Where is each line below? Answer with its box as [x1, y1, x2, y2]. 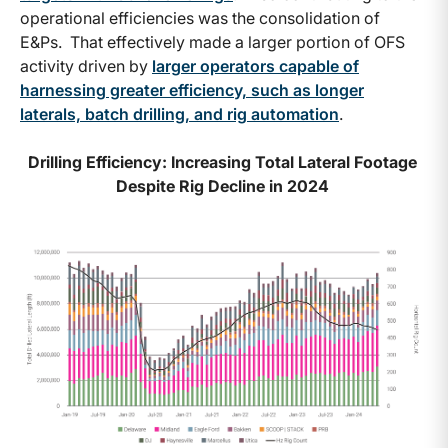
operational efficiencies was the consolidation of [20, 8, 380, 29]
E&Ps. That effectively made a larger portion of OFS [20, 32, 405, 53]
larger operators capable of [152, 56, 359, 77]
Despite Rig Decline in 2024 [115, 176, 329, 197]
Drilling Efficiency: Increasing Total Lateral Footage [27, 152, 417, 173]
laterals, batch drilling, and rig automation [20, 104, 339, 125]
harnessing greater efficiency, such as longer [20, 80, 364, 101]
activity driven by [20, 56, 152, 77]
